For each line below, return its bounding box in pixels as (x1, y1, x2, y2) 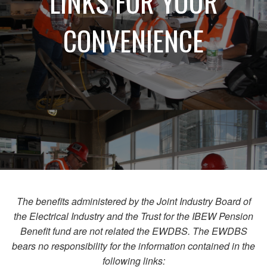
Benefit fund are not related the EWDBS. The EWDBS (20, 224, 247, 238)
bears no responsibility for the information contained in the (12, 239, 255, 253)
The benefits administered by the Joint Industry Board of (16, 194, 251, 209)
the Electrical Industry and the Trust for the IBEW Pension (14, 209, 253, 223)
